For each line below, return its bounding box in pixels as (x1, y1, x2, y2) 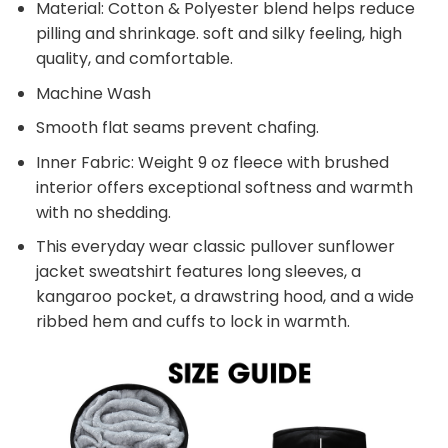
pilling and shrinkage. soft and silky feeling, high (35, 21, 402, 45)
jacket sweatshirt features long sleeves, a (35, 260, 361, 284)
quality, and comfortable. (35, 46, 233, 70)
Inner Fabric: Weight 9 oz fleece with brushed (35, 150, 389, 174)
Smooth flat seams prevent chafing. (35, 116, 319, 140)
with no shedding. (35, 200, 171, 224)
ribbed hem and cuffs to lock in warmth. (35, 310, 350, 334)
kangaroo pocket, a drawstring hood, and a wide (35, 285, 414, 309)
